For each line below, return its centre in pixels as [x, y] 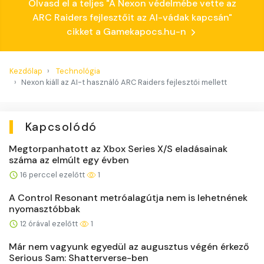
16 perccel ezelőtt [52, 174]
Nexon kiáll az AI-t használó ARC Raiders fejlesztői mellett [124, 82]
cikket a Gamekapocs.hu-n [127, 32]
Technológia [78, 71]
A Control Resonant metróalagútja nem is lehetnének [128, 197]
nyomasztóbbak [44, 209]
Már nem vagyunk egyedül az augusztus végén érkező [129, 246]
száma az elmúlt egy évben [69, 160]
